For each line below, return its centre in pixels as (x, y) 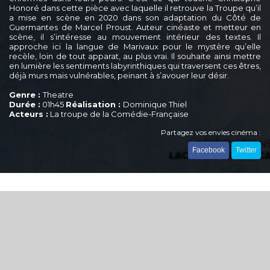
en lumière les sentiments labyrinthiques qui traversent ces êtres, (135, 65)
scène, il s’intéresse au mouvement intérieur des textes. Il (135, 36)
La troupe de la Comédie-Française (118, 114)
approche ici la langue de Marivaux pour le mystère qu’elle (135, 46)
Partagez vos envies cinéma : (211, 132)
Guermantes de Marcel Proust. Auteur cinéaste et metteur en (135, 27)
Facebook (209, 150)
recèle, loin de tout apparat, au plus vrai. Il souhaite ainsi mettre (135, 56)
